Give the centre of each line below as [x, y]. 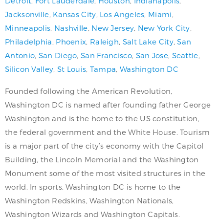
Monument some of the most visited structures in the [105, 173]
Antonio [20, 55]
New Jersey [113, 28]
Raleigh [104, 42]
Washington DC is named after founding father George [108, 105]
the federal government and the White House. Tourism [108, 132]
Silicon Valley [29, 69]
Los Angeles [122, 14]
